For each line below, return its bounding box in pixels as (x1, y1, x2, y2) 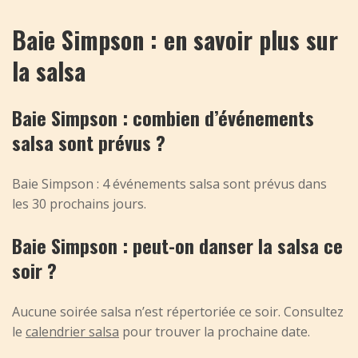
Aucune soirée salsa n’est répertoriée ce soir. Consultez (12, 303, 344, 321)
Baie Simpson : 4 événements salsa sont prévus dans (12, 175, 327, 193)
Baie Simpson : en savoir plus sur (12, 22, 338, 58)
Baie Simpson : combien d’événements (12, 103, 314, 133)
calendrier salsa (26, 323, 119, 341)
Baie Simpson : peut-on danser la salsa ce (12, 231, 343, 261)
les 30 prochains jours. (12, 195, 146, 213)
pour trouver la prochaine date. (119, 323, 310, 341)
